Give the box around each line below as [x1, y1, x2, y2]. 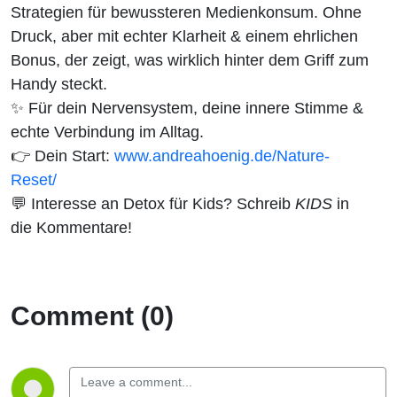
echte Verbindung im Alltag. [11, 121, 204, 141]
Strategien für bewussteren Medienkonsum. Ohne [11, 2, 362, 21]
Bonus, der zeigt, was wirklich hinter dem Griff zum [11, 50, 369, 69]
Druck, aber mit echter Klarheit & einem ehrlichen [11, 26, 358, 45]
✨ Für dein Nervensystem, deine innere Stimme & [11, 97, 363, 117]
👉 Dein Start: [11, 145, 114, 165]
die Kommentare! [11, 217, 132, 237]
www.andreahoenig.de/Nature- [114, 145, 330, 165]
